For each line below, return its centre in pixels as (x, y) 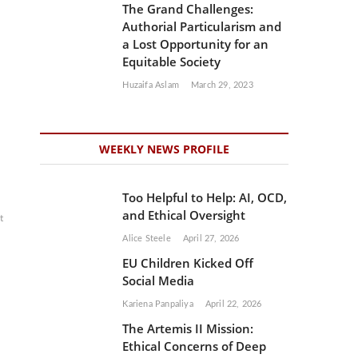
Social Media (159, 280)
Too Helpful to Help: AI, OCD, (205, 197)
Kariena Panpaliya (158, 304)
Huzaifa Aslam (151, 85)
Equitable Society (172, 62)
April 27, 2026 (211, 239)
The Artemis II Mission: (188, 328)
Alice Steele (147, 239)
